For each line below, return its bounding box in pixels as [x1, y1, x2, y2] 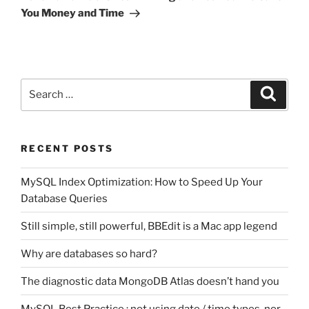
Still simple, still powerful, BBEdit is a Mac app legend [21, 219, 277, 232]
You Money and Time [21, 7, 124, 20]
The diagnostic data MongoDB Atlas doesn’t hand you [21, 275, 279, 288]
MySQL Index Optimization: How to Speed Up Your [21, 175, 263, 188]
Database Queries [21, 192, 108, 205]
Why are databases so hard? [21, 247, 157, 260]
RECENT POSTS [21, 142, 114, 154]
